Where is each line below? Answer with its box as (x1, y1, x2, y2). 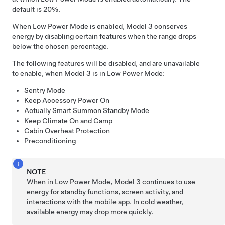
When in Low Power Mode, (27, 178, 115, 186)
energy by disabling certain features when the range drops (12, 32, 196, 41)
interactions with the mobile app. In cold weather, (27, 198, 184, 206)
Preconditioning (24, 137, 76, 145)
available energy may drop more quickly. (27, 208, 154, 216)
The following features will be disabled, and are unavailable (12, 59, 200, 68)
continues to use (141, 178, 196, 186)
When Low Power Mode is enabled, (12, 22, 126, 31)
